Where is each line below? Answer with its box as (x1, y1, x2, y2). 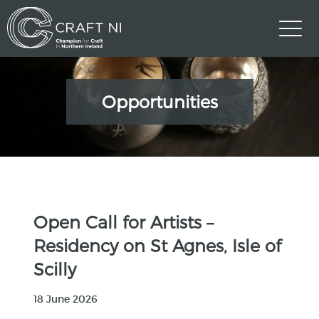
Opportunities (101, 90, 218, 112)
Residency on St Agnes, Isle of (33, 235, 282, 256)
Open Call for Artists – (33, 211, 214, 232)
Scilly (33, 258, 77, 279)
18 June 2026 (33, 293, 98, 305)
